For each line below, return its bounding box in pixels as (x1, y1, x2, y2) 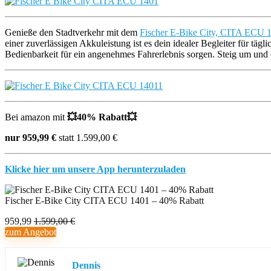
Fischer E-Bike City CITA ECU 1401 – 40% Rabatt (5, 195, 204, 206)
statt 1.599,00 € (56, 132, 117, 143)
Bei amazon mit (5, 112, 67, 122)
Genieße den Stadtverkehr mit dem (5, 27, 140, 38)
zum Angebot (5, 227, 56, 237)
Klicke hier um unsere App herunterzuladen (5, 164, 186, 174)
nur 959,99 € (5, 132, 56, 143)
